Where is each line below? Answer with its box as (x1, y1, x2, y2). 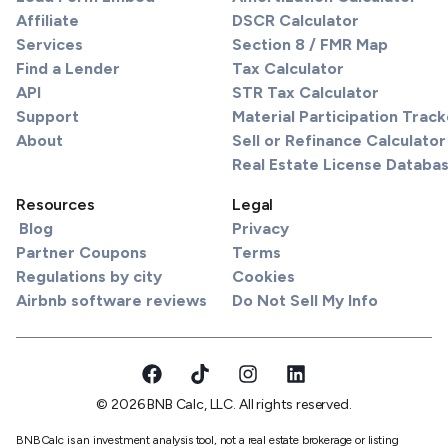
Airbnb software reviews (16, 290, 207, 310)
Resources (16, 194, 95, 214)
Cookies (232, 266, 295, 286)
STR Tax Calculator (232, 82, 379, 102)
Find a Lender (16, 58, 120, 78)
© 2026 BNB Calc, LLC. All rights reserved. (96, 395, 352, 413)
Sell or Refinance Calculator (232, 130, 446, 150)
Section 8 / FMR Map (232, 34, 388, 54)
